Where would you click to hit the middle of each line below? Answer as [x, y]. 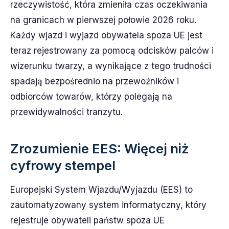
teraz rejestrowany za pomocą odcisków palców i [112, 51]
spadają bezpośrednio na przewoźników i [95, 81]
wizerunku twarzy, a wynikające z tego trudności [111, 66]
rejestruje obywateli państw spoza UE [87, 220]
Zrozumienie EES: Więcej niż [99, 148]
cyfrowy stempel [63, 165]
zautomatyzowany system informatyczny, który [108, 205]
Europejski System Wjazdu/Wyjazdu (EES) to [101, 190]
